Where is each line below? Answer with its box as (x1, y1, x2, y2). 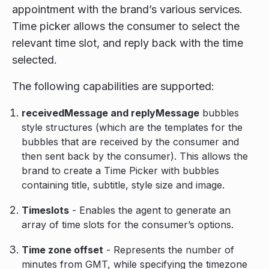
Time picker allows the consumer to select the (12, 20, 240, 32)
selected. (12, 53, 57, 66)
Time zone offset (22, 244, 103, 256)
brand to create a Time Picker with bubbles (22, 165, 219, 177)
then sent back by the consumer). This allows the (22, 150, 248, 162)
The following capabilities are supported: (12, 80, 214, 92)
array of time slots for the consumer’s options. (22, 219, 234, 231)
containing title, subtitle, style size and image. (22, 179, 225, 191)
